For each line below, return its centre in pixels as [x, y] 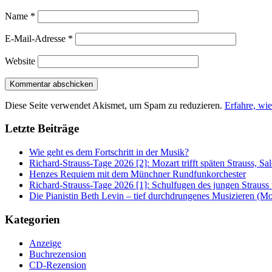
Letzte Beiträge [42, 129]
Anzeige [45, 243]
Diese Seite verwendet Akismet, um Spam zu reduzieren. [115, 105]
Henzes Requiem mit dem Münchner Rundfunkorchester [138, 174]
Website [20, 61]
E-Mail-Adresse [36, 38]
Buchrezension [58, 254]
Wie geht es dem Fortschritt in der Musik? [109, 152]
